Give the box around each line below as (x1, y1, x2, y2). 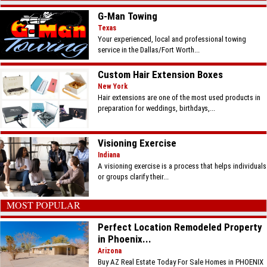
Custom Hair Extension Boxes (98, 69, 223, 81)
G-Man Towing (98, 10, 158, 22)
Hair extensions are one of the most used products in (98, 93, 261, 103)
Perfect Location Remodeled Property (98, 221, 263, 233)
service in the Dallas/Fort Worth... (98, 45, 200, 54)
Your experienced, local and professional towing (98, 35, 247, 44)
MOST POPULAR (7, 198, 80, 211)
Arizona (98, 246, 122, 255)
